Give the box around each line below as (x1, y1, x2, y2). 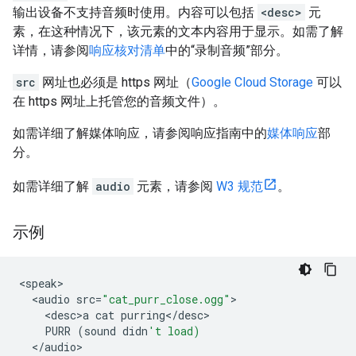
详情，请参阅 (13, 43, 89, 58)
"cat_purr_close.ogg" (102, 292, 230, 307)
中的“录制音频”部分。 (165, 43, 288, 58)
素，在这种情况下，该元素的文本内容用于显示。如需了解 (13, 24, 343, 39)
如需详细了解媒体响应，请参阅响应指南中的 (13, 126, 267, 141)
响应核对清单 (89, 43, 165, 58)
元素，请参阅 (133, 179, 216, 194)
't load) (148, 323, 200, 339)
